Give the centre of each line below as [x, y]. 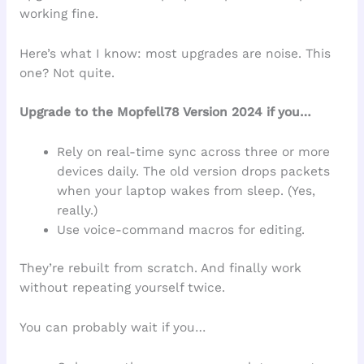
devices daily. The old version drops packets [194, 172]
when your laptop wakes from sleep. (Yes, [186, 191]
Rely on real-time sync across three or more [194, 152]
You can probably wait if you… [112, 328]
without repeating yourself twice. [122, 288]
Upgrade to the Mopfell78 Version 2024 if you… [165, 113]
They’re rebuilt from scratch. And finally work [160, 269]
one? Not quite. [67, 73]
